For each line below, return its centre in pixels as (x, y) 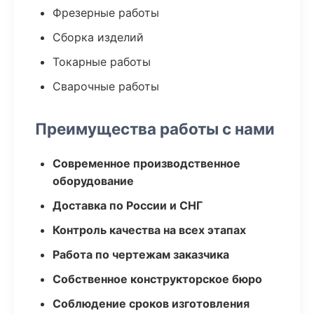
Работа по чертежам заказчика (141, 254)
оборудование (93, 181)
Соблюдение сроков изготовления (151, 303)
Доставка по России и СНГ (128, 205)
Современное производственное (146, 163)
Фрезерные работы (106, 13)
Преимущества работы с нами (155, 129)
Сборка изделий (98, 37)
